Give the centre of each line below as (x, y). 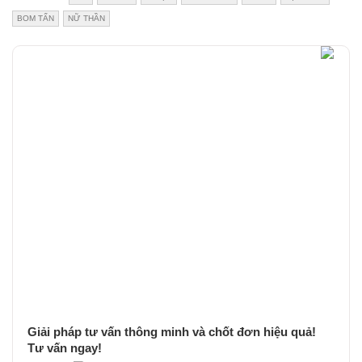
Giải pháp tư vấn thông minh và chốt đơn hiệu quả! (172, 331)
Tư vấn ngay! (65, 347)
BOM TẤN (36, 18)
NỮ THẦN (86, 18)
